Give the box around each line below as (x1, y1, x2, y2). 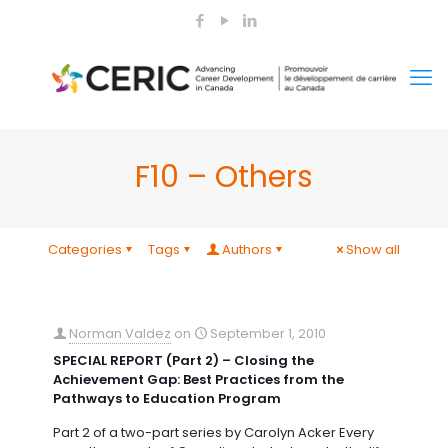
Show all (346, 240, 400, 259)
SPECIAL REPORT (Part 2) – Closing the (53, 351, 314, 370)
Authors (222, 240, 272, 259)
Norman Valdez (69, 324, 171, 343)
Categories (48, 240, 122, 259)
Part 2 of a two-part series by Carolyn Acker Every (53, 423, 374, 442)
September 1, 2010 (210, 324, 326, 343)
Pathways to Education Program (53, 389, 281, 408)
